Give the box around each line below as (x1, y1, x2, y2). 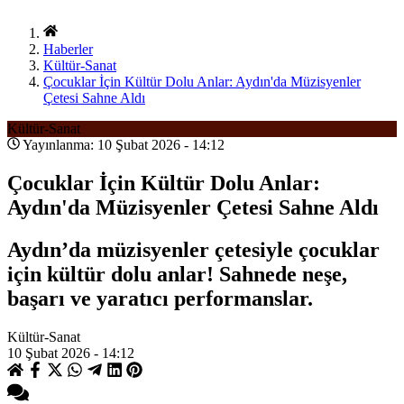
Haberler (43, 41, 93, 58)
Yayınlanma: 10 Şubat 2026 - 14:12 (20, 137, 225, 153)
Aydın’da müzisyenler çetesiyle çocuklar (7, 238, 380, 262)
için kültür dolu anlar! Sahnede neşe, (7, 262, 347, 287)
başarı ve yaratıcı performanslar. (7, 287, 313, 311)
